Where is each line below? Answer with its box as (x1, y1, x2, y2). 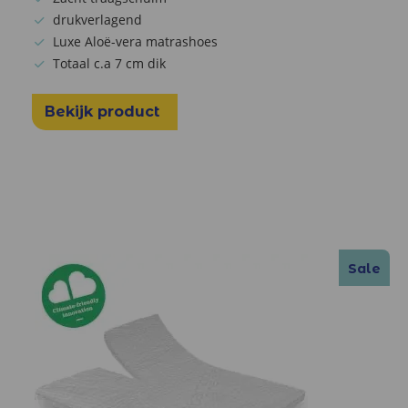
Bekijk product (45, 102, 164, 120)
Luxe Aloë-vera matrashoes (53, 32, 218, 50)
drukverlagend (53, 10, 142, 28)
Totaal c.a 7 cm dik (53, 54, 166, 72)
